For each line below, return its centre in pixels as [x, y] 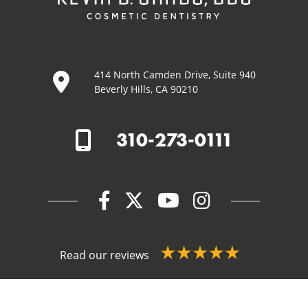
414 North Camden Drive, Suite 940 [175, 75]
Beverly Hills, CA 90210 [146, 89]
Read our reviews [106, 255]
